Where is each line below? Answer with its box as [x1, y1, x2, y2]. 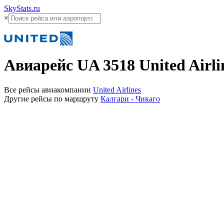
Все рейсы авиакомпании [4, 85, 93, 94]
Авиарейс [4, 56, 77, 74]
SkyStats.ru [4, 4, 40, 12]
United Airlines [93, 85, 141, 94]
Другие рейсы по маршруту [4, 94, 100, 103]
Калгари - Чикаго [100, 94, 160, 103]
